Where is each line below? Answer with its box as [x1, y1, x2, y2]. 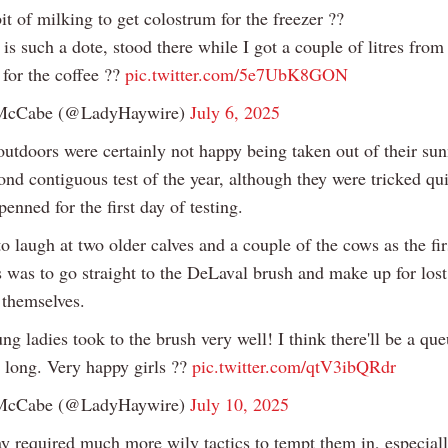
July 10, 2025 [190, 392, 289, 417]
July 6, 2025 [190, 100, 280, 125]
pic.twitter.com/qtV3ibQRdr [191, 354, 396, 379]
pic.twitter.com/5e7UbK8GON [125, 62, 348, 87]
